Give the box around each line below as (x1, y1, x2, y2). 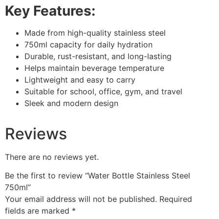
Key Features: (5, 2, 95, 20)
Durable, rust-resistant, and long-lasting (24, 51, 172, 62)
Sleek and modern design (24, 98, 118, 109)
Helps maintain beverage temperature (24, 63, 164, 73)
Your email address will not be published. (5, 194, 157, 204)
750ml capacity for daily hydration (24, 40, 153, 50)
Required (159, 194, 192, 204)
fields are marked (5, 206, 72, 216)
